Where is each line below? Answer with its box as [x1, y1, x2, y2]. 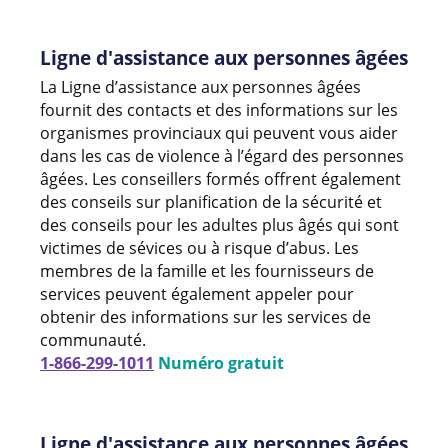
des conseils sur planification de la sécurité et [40, 190, 382, 213]
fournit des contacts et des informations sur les [40, 98, 398, 121]
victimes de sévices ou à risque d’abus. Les [40, 236, 359, 259]
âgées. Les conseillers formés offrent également [40, 167, 401, 190]
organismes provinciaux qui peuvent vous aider [40, 121, 398, 144]
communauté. [40, 328, 146, 351]
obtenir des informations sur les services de [40, 305, 371, 328]
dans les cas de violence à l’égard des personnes [40, 144, 404, 167]
